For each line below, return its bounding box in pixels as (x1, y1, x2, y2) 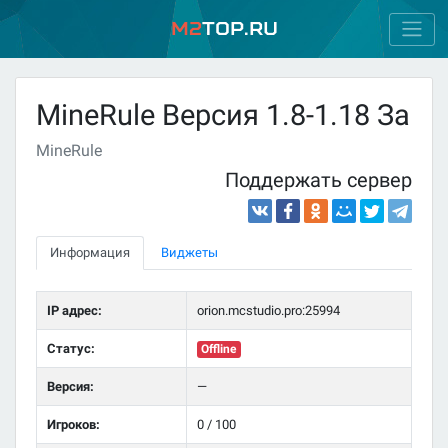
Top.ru (201, 18, 278, 40)
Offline (201, 341, 237, 356)
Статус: (46, 340, 95, 356)
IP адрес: (46, 302, 102, 318)
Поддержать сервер (225, 169, 412, 193)
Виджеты (161, 245, 219, 261)
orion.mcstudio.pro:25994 (196, 302, 340, 318)
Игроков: (46, 416, 100, 432)
